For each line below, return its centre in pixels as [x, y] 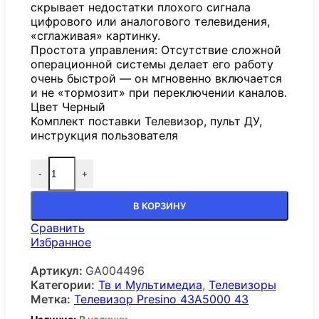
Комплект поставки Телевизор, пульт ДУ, [146, 121]
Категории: [63, 285]
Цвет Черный [68, 107]
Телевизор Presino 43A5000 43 [161, 299]
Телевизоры [242, 285]
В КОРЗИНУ [159, 206]
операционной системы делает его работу [152, 64]
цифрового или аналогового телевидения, [150, 22]
